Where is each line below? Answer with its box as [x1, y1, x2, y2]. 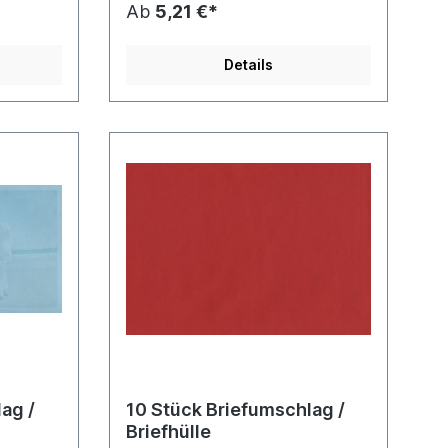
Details [223, 56, 273, 74]
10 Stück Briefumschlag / [125, 399, 345, 421]
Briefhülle [125, 421, 211, 443]
